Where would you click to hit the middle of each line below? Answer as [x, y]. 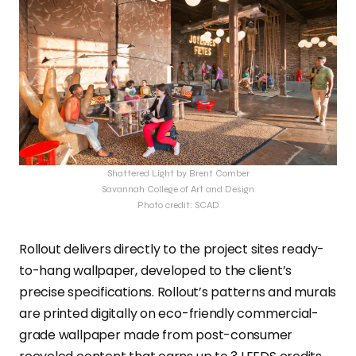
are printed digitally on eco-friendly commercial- [169, 314]
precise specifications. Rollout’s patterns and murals [178, 292]
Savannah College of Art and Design [178, 190]
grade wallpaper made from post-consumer [156, 335]
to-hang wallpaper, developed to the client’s [156, 271]
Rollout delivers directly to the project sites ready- [172, 250]
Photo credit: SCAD [178, 205]
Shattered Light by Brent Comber [178, 174]
